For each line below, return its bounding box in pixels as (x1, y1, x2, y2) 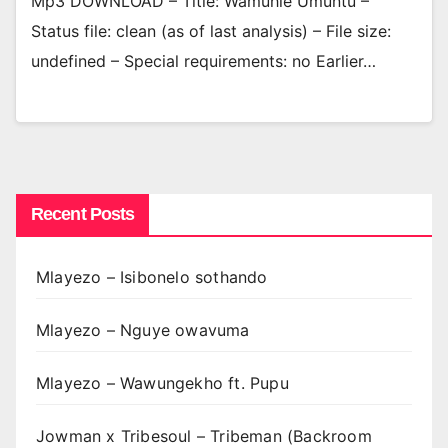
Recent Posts (31, 203, 135, 224)
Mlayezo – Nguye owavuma (36, 319, 250, 340)
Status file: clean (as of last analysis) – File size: (31, 21, 391, 42)
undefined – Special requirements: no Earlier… (31, 51, 376, 72)
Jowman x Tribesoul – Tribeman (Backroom (36, 425, 372, 446)
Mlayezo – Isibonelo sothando (36, 266, 268, 287)
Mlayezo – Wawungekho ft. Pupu (36, 372, 289, 393)
